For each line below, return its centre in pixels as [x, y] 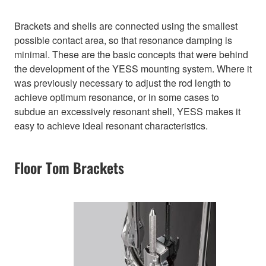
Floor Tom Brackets [69, 168]
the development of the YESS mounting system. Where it [133, 69]
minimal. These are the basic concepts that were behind [131, 55]
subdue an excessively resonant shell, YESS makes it [127, 112]
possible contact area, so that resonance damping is [123, 40]
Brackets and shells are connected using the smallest [126, 26]
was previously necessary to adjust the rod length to [123, 83]
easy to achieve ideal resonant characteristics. [111, 126]
